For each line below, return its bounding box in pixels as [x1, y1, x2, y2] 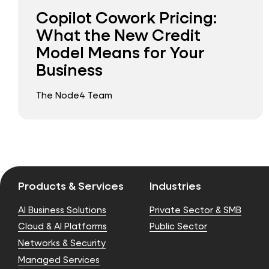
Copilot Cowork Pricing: [36, 6, 217, 28]
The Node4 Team [36, 89, 112, 101]
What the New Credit [36, 23, 201, 45]
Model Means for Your [36, 41, 205, 62]
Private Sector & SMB [150, 204, 241, 216]
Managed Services [18, 254, 100, 266]
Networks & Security [18, 237, 106, 249]
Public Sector [150, 220, 207, 232]
